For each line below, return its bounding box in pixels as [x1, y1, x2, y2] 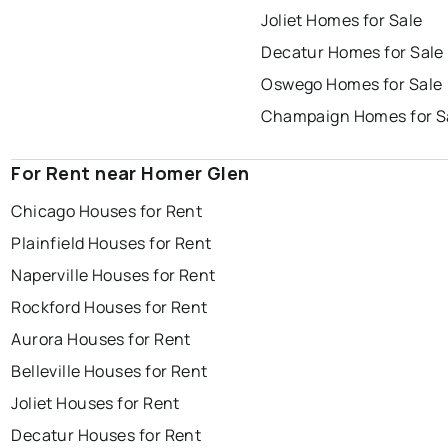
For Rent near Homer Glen [11, 161, 250, 186]
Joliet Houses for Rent [11, 392, 180, 415]
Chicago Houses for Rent [11, 200, 203, 223]
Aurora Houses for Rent [11, 328, 191, 351]
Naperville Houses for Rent [11, 264, 216, 287]
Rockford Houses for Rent [11, 296, 208, 319]
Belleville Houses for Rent [11, 360, 208, 383]
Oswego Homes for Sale [261, 73, 443, 96]
